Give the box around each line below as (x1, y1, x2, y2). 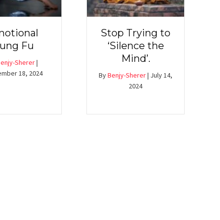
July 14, (150, 71, 172, 80)
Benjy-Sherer (108, 71, 146, 80)
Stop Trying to (101, 27, 170, 39)
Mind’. (121, 53, 150, 65)
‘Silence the (107, 40, 164, 52)
